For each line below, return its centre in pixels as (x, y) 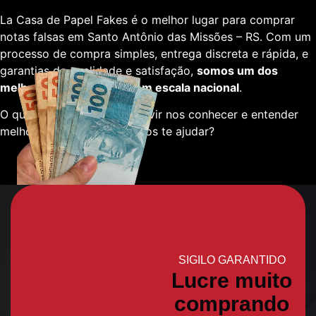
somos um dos (237, 70)
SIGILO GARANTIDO (232, 260)
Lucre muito (232, 281)
